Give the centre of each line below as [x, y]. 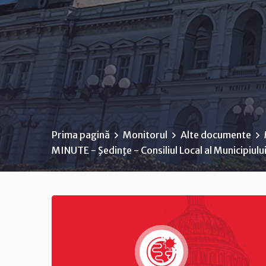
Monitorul [145, 135]
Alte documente [216, 135]
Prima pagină [81, 135]
